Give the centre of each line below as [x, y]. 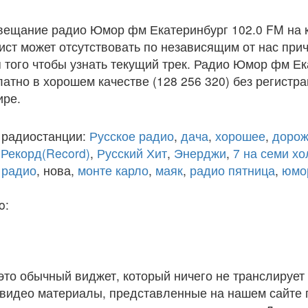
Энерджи [200, 153]
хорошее [240, 136]
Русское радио [132, 136]
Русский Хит [132, 153]
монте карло [113, 170]
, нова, [57, 170]
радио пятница [232, 170]
